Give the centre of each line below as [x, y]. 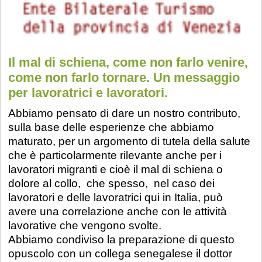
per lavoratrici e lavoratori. [88, 93]
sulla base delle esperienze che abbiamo [111, 127]
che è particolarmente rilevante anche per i [115, 156]
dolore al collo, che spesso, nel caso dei [112, 184]
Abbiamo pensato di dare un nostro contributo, [125, 113]
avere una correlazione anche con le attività [118, 212]
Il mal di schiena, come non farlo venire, [128, 63]
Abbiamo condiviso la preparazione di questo [122, 240]
